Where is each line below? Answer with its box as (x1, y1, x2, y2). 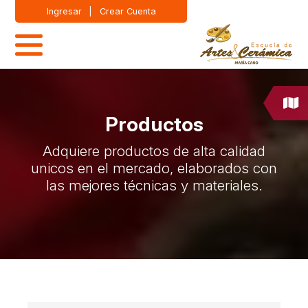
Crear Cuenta (99, 5, 156, 16)
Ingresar (47, 5, 82, 16)
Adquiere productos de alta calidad (43, 142, 265, 159)
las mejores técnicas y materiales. (45, 176, 263, 194)
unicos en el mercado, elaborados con (31, 159, 277, 177)
